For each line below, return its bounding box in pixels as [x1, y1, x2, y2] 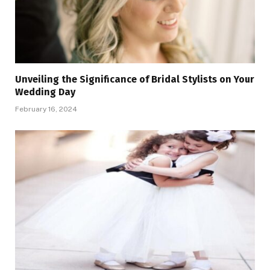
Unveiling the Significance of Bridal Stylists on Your [15, 74, 254, 86]
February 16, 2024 [15, 105, 77, 114]
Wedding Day [15, 86, 75, 98]
